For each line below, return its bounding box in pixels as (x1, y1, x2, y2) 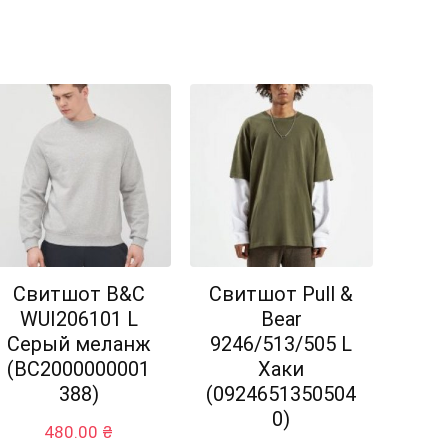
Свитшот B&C (12, 282, 145, 307)
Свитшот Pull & (209, 282, 354, 307)
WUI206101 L (19, 307, 138, 332)
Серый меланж (6, 332, 151, 357)
